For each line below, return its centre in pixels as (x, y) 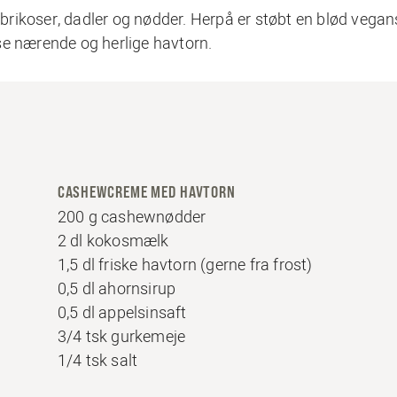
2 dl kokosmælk (113, 241)
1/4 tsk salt (97, 360)
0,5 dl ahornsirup (117, 288)
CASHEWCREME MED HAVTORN (146, 192)
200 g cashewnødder (132, 217)
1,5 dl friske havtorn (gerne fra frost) (185, 265)
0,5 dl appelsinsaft (122, 312)
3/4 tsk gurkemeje (121, 336)
